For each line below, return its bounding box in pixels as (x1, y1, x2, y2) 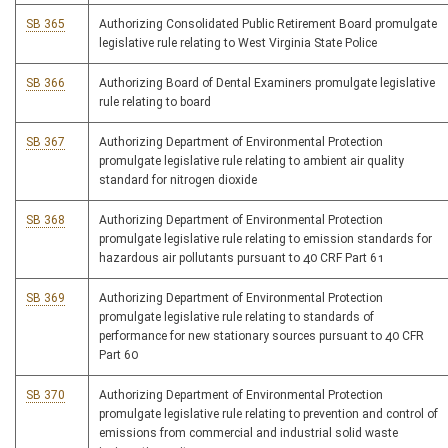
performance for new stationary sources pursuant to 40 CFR (99, 329, 424, 344)
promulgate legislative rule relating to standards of (99, 310, 374, 325)
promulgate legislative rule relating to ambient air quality (99, 154, 404, 169)
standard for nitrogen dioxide (99, 173, 257, 188)
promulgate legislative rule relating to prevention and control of (99, 407, 438, 422)
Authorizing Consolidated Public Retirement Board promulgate (99, 17, 437, 32)
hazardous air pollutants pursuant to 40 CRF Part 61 (99, 251, 384, 266)
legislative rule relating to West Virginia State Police (99, 36, 377, 51)
